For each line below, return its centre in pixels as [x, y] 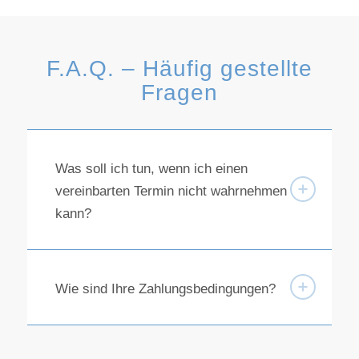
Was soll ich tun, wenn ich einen [151, 168]
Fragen [179, 92]
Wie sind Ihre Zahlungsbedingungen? [165, 288]
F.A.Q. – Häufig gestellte [179, 68]
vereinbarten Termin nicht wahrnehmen [171, 191]
